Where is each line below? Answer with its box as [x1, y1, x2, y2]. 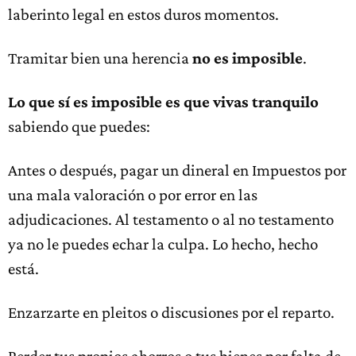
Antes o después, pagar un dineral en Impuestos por [8, 161, 346, 180]
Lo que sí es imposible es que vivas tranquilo [8, 92, 319, 111]
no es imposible [192, 48, 303, 68]
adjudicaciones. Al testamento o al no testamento [8, 210, 334, 229]
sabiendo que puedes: [8, 117, 150, 136]
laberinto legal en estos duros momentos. [8, 5, 279, 24]
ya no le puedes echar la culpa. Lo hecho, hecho [8, 234, 318, 253]
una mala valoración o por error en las [8, 185, 257, 204]
